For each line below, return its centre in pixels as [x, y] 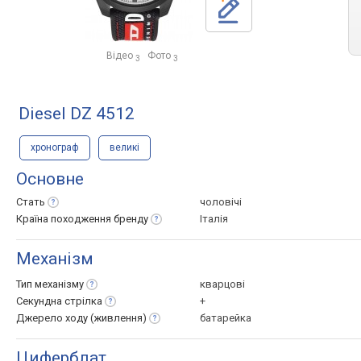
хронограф [55, 147]
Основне [50, 179]
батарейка [226, 318]
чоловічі [221, 202]
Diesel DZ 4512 [77, 114]
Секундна [40, 301]
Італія [214, 219]
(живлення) [118, 318]
